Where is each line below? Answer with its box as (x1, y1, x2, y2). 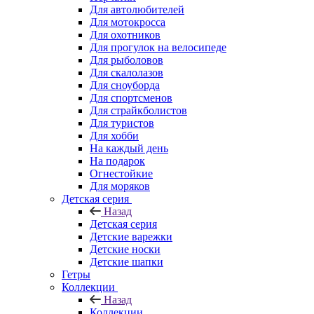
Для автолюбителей (90, 3, 184, 15)
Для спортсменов (90, 91, 172, 104)
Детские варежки (90, 230, 172, 243)
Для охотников (90, 28, 161, 41)
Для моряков (90, 179, 150, 192)
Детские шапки (90, 255, 163, 268)
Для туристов (90, 116, 154, 129)
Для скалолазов (90, 66, 163, 78)
